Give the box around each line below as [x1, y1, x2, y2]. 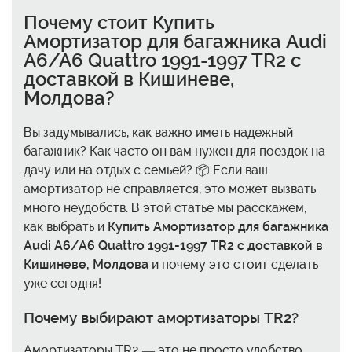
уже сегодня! [24, 275, 101, 291]
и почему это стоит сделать [148, 256, 318, 272]
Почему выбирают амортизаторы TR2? [24, 308, 299, 326]
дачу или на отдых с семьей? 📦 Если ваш [24, 162, 268, 178]
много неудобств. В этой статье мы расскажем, [24, 200, 306, 215]
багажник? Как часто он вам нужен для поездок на [24, 143, 325, 159]
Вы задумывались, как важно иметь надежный [24, 124, 293, 140]
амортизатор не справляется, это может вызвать [24, 181, 316, 196]
